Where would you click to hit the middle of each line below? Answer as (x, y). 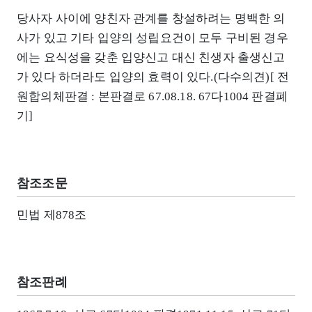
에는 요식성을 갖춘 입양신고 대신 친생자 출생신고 (151, 57)
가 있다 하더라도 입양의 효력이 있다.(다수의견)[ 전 (153, 77)
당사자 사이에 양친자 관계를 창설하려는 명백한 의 (151, 18)
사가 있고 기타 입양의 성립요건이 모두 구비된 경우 (153, 38)
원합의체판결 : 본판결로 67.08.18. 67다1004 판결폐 (152, 96)
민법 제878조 (52, 215)
